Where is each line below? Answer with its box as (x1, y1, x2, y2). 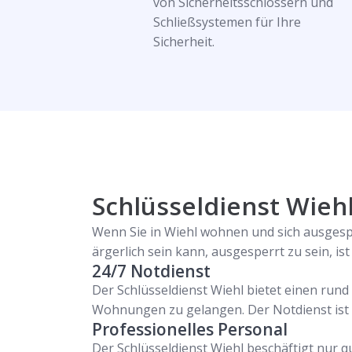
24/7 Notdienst (92, 260, 211, 282)
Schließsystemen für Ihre (152, 13, 301, 31)
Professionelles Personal (92, 318, 288, 340)
